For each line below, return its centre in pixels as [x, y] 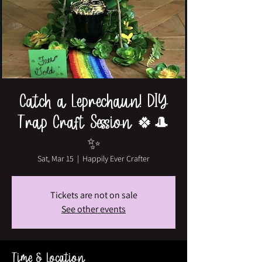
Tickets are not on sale [94, 195]
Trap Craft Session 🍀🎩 [94, 122]
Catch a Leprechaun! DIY [94, 101]
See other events [94, 209]
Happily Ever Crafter [116, 158]
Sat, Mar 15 [56, 158]
